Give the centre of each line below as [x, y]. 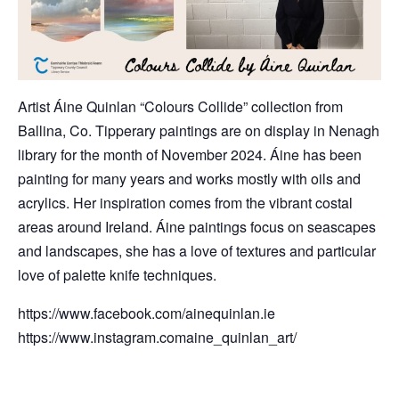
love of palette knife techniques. [117, 274]
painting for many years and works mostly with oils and [189, 178]
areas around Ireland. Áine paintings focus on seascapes [197, 226]
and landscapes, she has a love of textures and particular [197, 250]
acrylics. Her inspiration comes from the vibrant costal [185, 202]
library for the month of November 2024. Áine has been [190, 154]
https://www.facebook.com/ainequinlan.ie [147, 313]
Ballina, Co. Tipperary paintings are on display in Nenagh [199, 130]
